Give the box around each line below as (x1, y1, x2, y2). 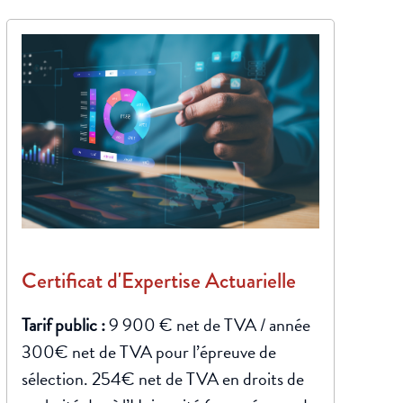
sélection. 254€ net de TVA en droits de (21, 365, 304, 392)
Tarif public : (21, 311, 109, 338)
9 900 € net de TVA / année (108, 311, 310, 338)
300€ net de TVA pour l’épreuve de (21, 338, 276, 365)
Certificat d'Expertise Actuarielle (21, 264, 296, 296)
